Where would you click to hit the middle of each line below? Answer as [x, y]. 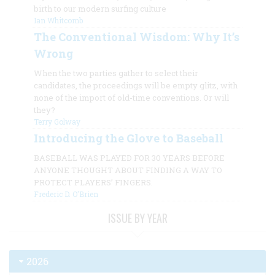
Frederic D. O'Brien [66, 194]
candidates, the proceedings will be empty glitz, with [135, 85]
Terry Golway [57, 121]
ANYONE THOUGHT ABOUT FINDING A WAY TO [128, 170]
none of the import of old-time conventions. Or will [131, 97]
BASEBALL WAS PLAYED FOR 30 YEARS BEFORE [129, 157]
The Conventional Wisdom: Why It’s [136, 37]
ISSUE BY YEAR [137, 218]
